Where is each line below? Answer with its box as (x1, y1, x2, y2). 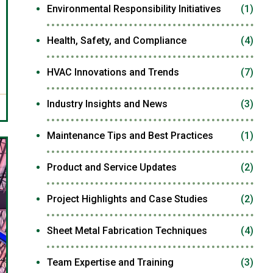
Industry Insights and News (46, 98, 168, 110)
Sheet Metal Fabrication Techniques (46, 225, 207, 236)
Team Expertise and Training (46, 257, 174, 268)
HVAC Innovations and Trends (46, 66, 179, 78)
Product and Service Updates (46, 161, 177, 173)
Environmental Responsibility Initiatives (46, 3, 221, 15)
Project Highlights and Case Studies (46, 193, 208, 205)
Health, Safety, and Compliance (46, 35, 186, 46)
